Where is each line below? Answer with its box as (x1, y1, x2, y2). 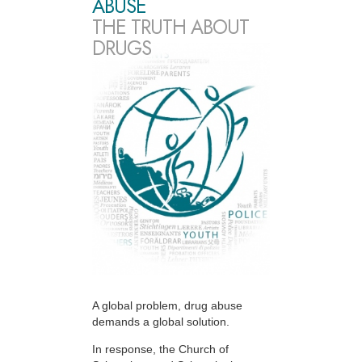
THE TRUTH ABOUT (92, 13, 249, 42)
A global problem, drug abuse (92, 299, 242, 313)
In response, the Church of (92, 343, 229, 356)
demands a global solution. (92, 315, 229, 329)
